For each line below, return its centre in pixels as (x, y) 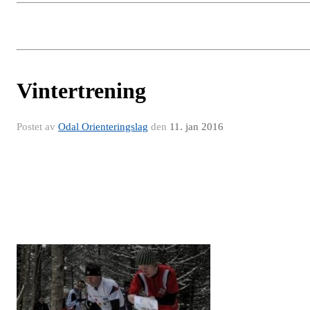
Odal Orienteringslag (103, 127)
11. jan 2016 (197, 127)
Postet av (37, 127)
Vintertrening (81, 91)
